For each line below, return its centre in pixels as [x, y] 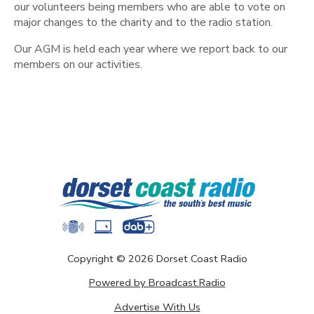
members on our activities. [78, 65]
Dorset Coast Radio [202, 258]
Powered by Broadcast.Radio [157, 283]
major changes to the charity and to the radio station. [143, 23]
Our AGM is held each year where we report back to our [151, 49]
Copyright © [97, 258]
